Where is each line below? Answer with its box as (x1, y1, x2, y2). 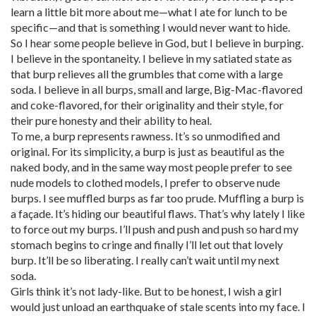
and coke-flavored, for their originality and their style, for (11, 98, 284, 111)
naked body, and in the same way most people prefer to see (11, 160, 292, 174)
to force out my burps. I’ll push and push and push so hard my (11, 222, 298, 236)
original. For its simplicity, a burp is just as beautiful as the (11, 145, 284, 158)
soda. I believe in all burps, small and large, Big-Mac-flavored (11, 83, 303, 96)
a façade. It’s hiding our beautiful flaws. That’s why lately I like (11, 207, 305, 220)
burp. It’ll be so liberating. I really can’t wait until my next (11, 253, 279, 267)
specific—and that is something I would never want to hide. (11, 20, 290, 34)
